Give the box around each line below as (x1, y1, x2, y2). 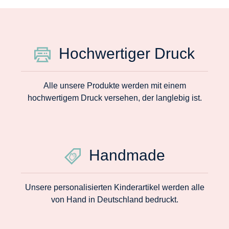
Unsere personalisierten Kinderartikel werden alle (25, 182, 204, 192)
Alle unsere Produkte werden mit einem (43, 81, 186, 90)
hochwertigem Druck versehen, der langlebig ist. (27, 93, 202, 102)
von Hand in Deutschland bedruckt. (51, 195, 178, 204)
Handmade (80, 146, 165, 164)
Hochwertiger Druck (51, 44, 195, 62)
